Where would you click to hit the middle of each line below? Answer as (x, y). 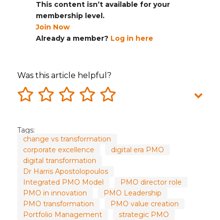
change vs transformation (67, 139)
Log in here (132, 39)
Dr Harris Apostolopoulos (66, 172)
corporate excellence (59, 150)
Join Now (53, 27)
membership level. (70, 16)
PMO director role (151, 182)
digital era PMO (137, 150)
